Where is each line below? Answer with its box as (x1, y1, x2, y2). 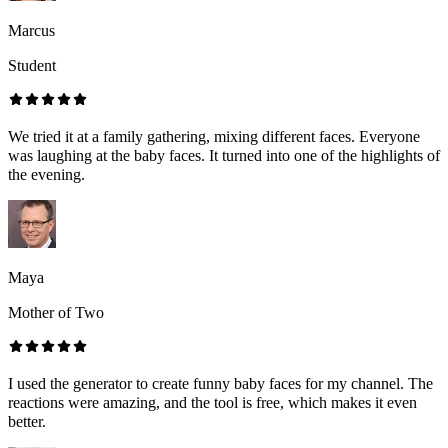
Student (8, 57, 56, 75)
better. (8, 413, 46, 431)
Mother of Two (8, 304, 104, 322)
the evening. (8, 166, 85, 184)
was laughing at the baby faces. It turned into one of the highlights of (8, 147, 440, 165)
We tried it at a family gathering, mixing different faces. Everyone (8, 128, 420, 146)
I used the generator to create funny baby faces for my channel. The (8, 375, 433, 393)
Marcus (8, 22, 55, 40)
